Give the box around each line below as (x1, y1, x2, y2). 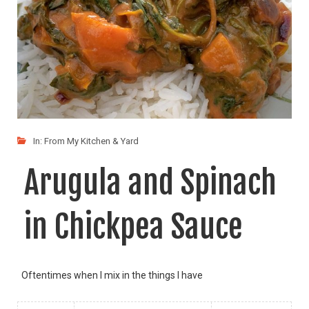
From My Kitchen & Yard (44, 135, 139, 146)
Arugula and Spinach (24, 162, 277, 202)
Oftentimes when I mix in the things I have (17, 269, 203, 281)
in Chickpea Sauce (24, 206, 243, 246)
